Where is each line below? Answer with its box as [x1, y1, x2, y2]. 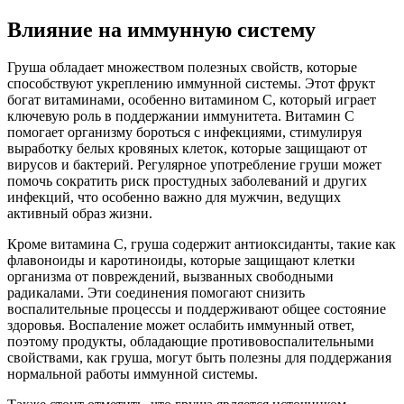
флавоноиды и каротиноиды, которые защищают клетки [7, 252, 355, 269]
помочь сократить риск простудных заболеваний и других [7, 173, 367, 189]
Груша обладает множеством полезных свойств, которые [7, 60, 357, 76]
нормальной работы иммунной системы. [7, 366, 258, 382]
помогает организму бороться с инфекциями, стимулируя [7, 124, 362, 141]
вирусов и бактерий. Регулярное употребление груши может [7, 157, 381, 173]
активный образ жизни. [7, 206, 152, 222]
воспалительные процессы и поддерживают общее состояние [7, 301, 386, 317]
